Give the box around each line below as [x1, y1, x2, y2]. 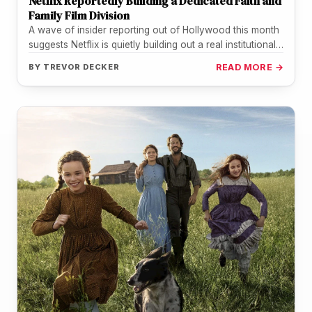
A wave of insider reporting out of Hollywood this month [29, 24, 279, 36]
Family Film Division [29, 8, 130, 24]
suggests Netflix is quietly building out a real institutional [29, 39, 276, 51]
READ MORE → [215, 62, 283, 73]
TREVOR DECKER [42, 62, 120, 72]
